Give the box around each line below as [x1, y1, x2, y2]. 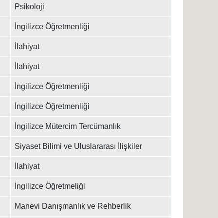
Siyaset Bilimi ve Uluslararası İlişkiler [14, 142, 142, 150]
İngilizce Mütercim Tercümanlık [14, 122, 121, 130]
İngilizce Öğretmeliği [14, 182, 85, 190]
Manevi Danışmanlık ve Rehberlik [14, 202, 131, 210]
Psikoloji [14, 2, 44, 11]
